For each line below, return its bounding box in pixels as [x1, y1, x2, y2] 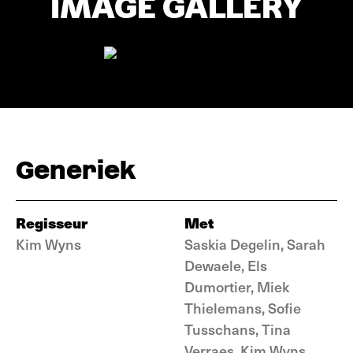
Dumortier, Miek [184, 277, 289, 296]
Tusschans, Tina [184, 319, 291, 339]
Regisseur [16, 212, 87, 233]
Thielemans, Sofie [184, 298, 301, 318]
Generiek [16, 155, 136, 184]
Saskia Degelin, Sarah [184, 234, 325, 254]
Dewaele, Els [184, 255, 267, 275]
